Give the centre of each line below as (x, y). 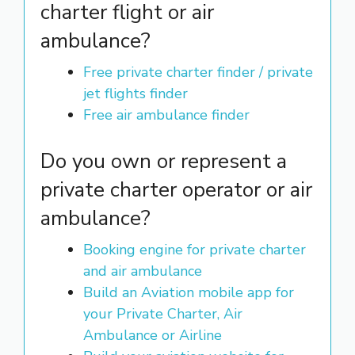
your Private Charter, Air (163, 314)
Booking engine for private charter (195, 250)
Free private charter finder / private (198, 72)
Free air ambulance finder (166, 115)
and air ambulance (143, 271)
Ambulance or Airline (153, 335)
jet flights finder (136, 94)
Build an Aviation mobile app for (189, 292)
